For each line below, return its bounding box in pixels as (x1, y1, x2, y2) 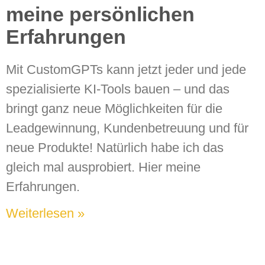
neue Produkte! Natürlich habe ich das (6, 140, 224, 156)
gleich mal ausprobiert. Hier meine (6, 160, 201, 175)
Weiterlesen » (6, 206, 85, 221)
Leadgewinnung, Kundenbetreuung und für (6, 121, 248, 136)
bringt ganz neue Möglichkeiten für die (6, 101, 222, 117)
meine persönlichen (6, 3, 195, 26)
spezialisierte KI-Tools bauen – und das (6, 82, 230, 97)
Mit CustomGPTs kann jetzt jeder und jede (6, 62, 246, 77)
